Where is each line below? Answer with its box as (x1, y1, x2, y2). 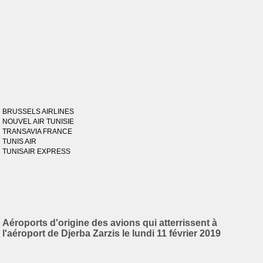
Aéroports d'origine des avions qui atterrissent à (2, 218, 218, 228)
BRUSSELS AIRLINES (2, 107, 75, 116)
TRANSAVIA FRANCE (2, 127, 73, 136)
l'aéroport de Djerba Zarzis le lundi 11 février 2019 (2, 228, 221, 238)
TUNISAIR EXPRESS (2, 147, 71, 156)
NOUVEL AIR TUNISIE (2, 117, 75, 126)
